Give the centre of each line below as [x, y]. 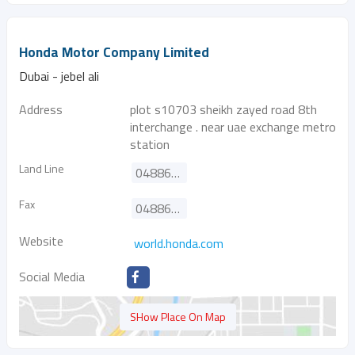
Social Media [52, 277]
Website [41, 241]
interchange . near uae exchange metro [233, 127]
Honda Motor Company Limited [114, 52]
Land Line [42, 168]
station [150, 144]
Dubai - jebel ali [59, 76]
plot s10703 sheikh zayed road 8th [223, 109]
